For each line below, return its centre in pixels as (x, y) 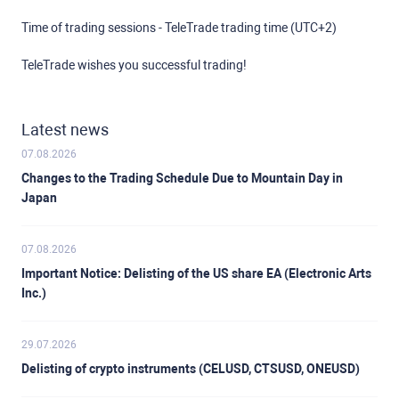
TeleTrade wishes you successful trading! (134, 65)
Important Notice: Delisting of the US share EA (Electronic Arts (196, 274)
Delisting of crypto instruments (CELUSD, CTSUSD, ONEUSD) (191, 369)
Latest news (65, 130)
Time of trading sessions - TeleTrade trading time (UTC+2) (179, 28)
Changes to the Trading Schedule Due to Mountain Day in (182, 179)
